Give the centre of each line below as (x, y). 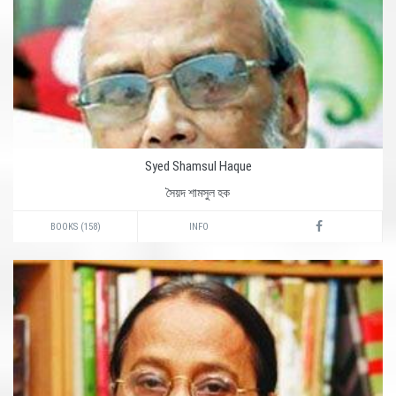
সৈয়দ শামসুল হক (198, 193)
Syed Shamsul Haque (198, 166)
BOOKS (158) (75, 227)
